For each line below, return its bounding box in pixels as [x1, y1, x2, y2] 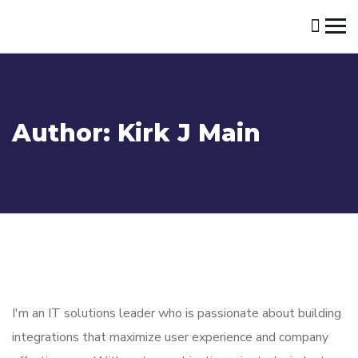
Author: [12, 117, 117, 148]
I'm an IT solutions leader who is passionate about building [12, 304, 341, 322]
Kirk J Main [117, 117, 261, 148]
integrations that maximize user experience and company [12, 328, 328, 346]
